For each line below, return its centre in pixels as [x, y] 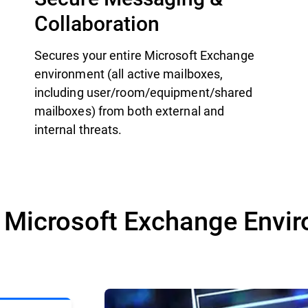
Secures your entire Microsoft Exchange [144, 55]
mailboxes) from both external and [129, 111]
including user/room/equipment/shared [143, 92]
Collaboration [97, 23]
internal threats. [78, 129]
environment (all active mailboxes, [129, 74]
